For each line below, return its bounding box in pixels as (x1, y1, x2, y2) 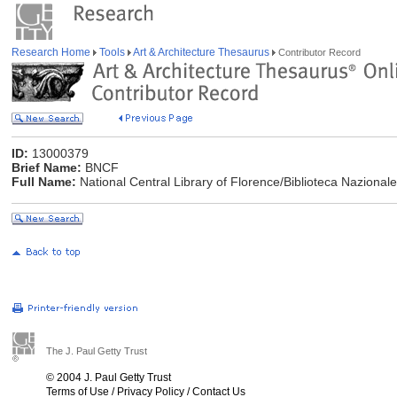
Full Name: (12, 175, 76, 189)
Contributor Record (276, 47, 361, 58)
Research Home (12, 46, 93, 58)
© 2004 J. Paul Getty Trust (46, 371, 171, 384)
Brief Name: (12, 160, 82, 175)
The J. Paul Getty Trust (46, 346, 147, 356)
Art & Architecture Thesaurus (131, 46, 272, 58)
